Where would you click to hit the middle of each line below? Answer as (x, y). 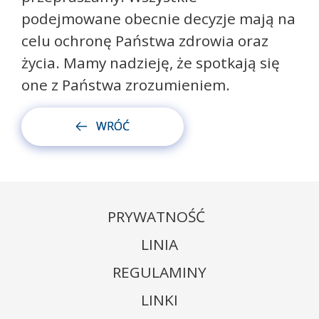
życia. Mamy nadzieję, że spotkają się (151, 63)
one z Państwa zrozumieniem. (126, 85)
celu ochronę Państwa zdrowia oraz (145, 41)
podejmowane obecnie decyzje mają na (158, 19)
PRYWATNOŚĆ (156, 216)
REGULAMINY (159, 272)
